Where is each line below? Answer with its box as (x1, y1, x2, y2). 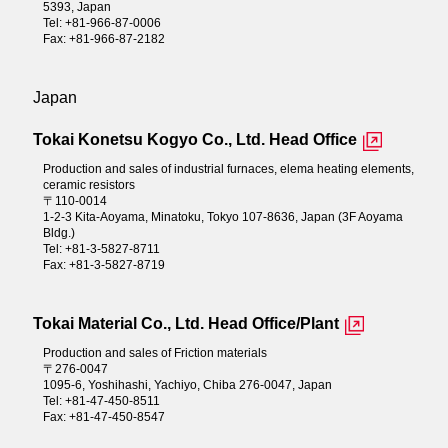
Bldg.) (42, 225, 75, 240)
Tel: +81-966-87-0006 (42, 15, 161, 30)
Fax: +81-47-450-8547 (42, 409, 165, 424)
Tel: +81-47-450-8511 (42, 393, 160, 408)
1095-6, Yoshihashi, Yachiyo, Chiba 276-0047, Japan (42, 377, 332, 392)
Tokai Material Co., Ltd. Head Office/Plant (32, 314, 339, 332)
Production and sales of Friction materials (42, 345, 267, 360)
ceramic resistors (42, 177, 135, 192)
